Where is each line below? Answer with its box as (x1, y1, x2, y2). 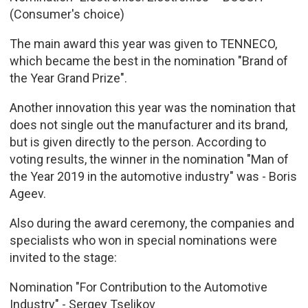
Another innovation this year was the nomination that (9, 100, 296, 115)
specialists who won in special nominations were (9, 232, 277, 247)
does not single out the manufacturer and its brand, (9, 117, 287, 132)
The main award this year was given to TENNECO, (9, 36, 277, 51)
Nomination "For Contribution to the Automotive (9, 279, 267, 294)
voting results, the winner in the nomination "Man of (9, 151, 289, 166)
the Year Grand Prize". (9, 70, 130, 85)
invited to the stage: (9, 250, 117, 265)
